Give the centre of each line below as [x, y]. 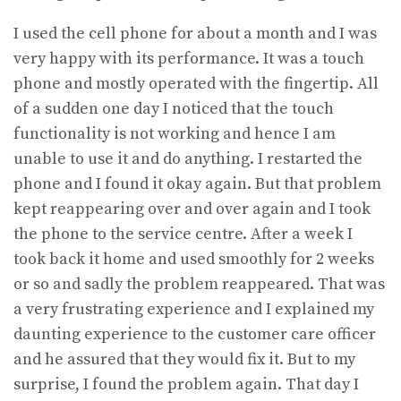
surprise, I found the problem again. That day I [186, 384]
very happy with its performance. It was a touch [189, 58]
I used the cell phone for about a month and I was [195, 33]
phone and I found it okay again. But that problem [197, 183]
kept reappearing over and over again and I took [192, 209]
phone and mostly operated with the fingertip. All [196, 83]
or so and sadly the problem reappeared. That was [199, 284]
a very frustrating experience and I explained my [194, 309]
